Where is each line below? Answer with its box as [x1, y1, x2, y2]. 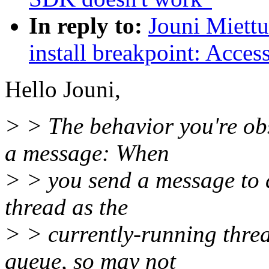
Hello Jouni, [5, 76, 121, 103]
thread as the [5, 194, 128, 220]
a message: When [5, 140, 169, 166]
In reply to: [29, 13, 142, 39]
